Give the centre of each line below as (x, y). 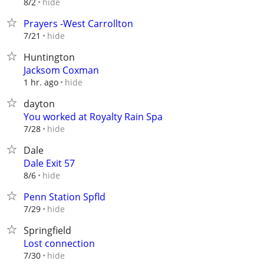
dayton (39, 104)
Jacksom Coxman (61, 70)
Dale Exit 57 (49, 163)
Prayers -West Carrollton (78, 24)
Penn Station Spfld (65, 197)
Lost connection (59, 243)
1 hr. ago (41, 82)
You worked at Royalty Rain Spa (93, 117)
